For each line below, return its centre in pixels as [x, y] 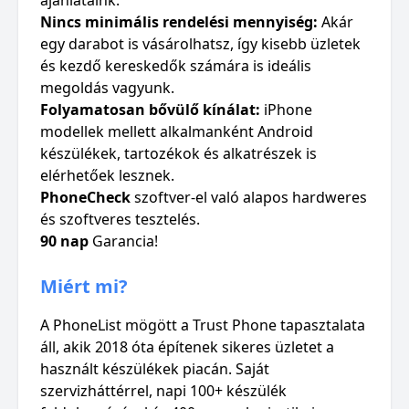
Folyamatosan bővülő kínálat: [150, 110]
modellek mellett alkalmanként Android [177, 131]
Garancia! [123, 241]
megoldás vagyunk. [107, 88]
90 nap [64, 241]
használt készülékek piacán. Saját [155, 369]
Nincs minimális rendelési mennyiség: [179, 22]
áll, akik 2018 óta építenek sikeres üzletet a [187, 347]
